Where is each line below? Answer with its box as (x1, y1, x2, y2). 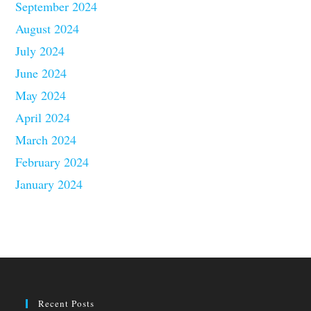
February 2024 (15, 153, 90, 170)
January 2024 (15, 175, 83, 192)
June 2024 (15, 64, 67, 81)
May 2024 (15, 86, 67, 103)
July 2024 (15, 42, 65, 59)
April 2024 (15, 108, 71, 126)
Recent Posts (38, 296, 95, 310)
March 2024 (15, 131, 77, 148)
